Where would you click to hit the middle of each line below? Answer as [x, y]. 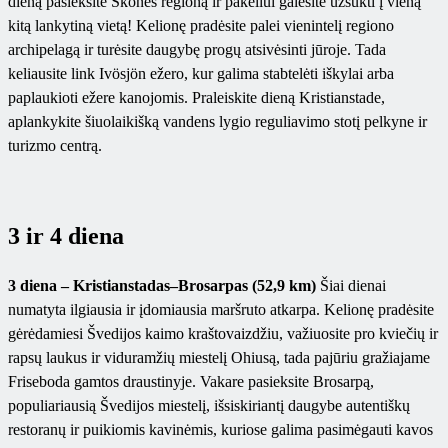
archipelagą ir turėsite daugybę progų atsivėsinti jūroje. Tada [197, 50]
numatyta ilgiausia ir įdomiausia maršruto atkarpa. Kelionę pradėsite [221, 310]
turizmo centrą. [55, 146]
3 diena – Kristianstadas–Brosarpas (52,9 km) [162, 286]
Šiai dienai [353, 286]
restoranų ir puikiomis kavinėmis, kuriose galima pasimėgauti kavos [220, 430]
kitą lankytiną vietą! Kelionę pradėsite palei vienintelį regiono [201, 26]
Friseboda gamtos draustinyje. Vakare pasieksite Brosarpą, [191, 382]
